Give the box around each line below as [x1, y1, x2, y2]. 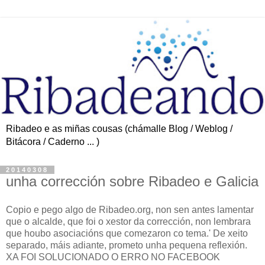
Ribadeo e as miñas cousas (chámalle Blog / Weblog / [6, 123, 232, 134]
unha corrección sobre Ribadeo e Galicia [6, 173, 258, 189]
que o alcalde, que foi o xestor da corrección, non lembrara [6, 216, 251, 227]
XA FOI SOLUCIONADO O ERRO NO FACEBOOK [6, 251, 220, 262]
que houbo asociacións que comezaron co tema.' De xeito [6, 228, 248, 238]
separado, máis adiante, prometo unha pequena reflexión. [6, 240, 247, 250]
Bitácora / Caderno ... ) [6, 136, 99, 147]
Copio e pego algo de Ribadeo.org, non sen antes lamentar [6, 204, 254, 215]
